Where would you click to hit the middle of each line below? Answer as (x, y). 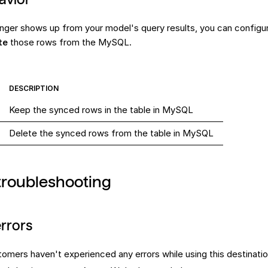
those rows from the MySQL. (70, 42)
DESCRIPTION (34, 89)
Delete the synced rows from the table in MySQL (111, 133)
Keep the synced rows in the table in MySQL (101, 110)
